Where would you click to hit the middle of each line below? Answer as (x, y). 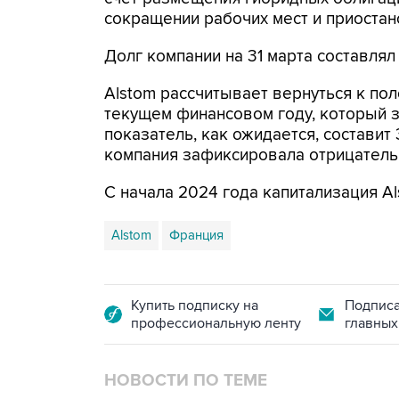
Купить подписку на (195, 305)
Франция (196, 235)
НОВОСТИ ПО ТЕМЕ (186, 381)
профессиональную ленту (216, 323)
